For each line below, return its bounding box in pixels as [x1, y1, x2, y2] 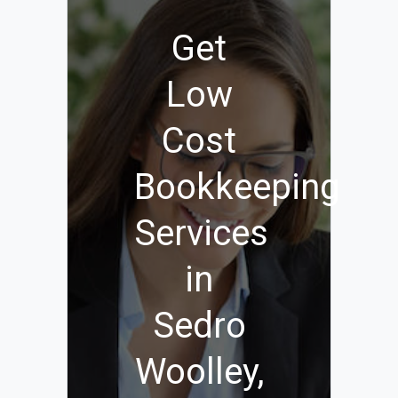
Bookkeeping [134, 166, 340, 208]
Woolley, [134, 351, 264, 393]
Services [134, 212, 268, 254]
